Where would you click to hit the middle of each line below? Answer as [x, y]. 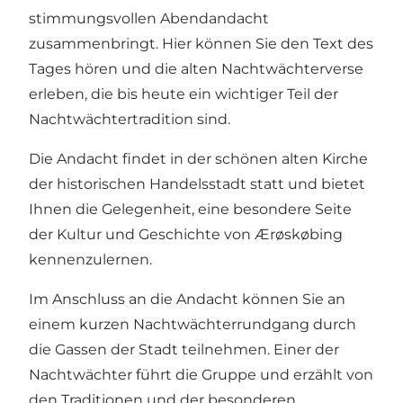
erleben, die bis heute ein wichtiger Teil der [184, 94]
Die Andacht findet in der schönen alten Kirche [198, 158]
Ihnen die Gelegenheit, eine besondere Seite [190, 209]
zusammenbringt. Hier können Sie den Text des [201, 43]
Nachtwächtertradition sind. [130, 119]
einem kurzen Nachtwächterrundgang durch [193, 324]
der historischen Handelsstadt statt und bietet [197, 184]
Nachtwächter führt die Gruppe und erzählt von [201, 374]
